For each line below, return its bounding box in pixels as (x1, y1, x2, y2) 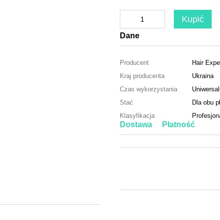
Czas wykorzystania (120, 85, 177, 93)
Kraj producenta (120, 72, 165, 80)
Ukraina (192, 72, 214, 80)
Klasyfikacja (120, 112, 155, 119)
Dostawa (120, 120, 152, 129)
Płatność (162, 120, 195, 129)
